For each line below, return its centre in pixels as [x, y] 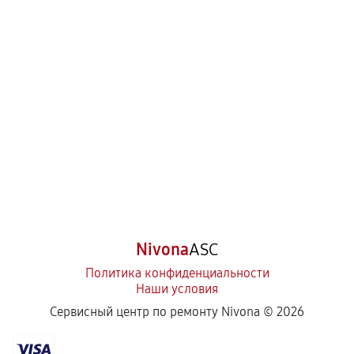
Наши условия [177, 289]
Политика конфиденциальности [177, 273]
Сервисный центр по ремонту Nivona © [163, 312]
